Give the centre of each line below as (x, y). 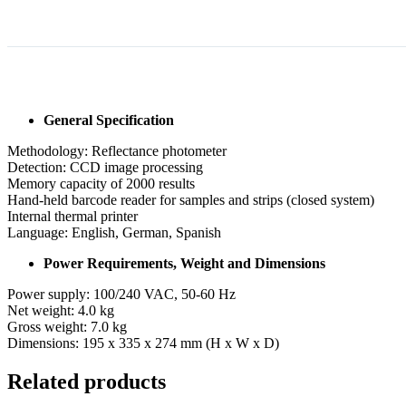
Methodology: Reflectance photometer (117, 151)
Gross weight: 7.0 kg (67, 327)
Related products (87, 382)
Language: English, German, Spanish (114, 233)
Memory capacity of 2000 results (101, 184)
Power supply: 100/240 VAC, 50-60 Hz (121, 295)
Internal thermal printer (72, 217)
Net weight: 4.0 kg (61, 311)
